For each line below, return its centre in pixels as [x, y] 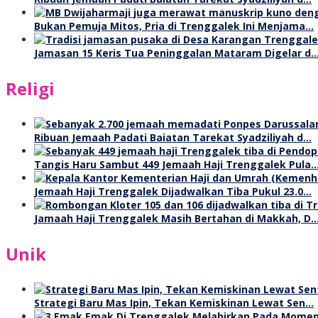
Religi [30, 88]
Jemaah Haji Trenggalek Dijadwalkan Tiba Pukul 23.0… [173, 191]
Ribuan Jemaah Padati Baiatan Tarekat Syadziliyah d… [173, 137]
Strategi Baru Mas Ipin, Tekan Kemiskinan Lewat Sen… [174, 302]
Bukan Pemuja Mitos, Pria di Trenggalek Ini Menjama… [174, 26]
